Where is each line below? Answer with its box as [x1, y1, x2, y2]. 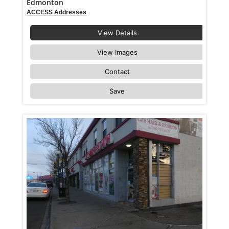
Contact [104, 67, 130, 76]
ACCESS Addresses [27, 9, 87, 16]
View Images [97, 48, 138, 57]
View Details [97, 29, 137, 37]
